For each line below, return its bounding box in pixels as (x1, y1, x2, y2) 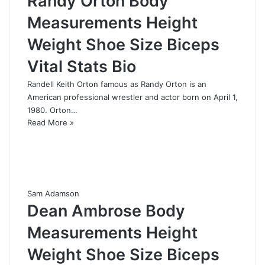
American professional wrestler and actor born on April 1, (27, 92, 238, 102)
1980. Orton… (27, 105, 77, 115)
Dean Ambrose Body (27, 201, 185, 221)
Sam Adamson (27, 188, 79, 198)
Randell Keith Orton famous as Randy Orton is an (27, 79, 206, 89)
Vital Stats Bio (27, 56, 136, 76)
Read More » (27, 117, 74, 127)
